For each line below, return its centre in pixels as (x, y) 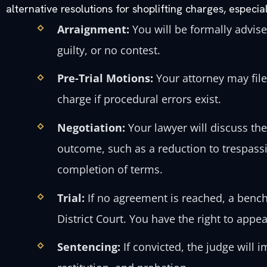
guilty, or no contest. (109, 50)
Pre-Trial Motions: (105, 78)
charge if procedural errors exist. (139, 99)
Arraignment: (94, 29)
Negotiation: (91, 127)
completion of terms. (110, 169)
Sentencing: (89, 247)
